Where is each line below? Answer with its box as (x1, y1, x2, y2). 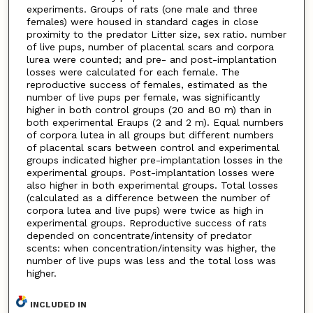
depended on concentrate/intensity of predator (26, 230, 252, 242)
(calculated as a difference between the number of (26, 192, 270, 204)
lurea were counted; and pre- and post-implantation (26, 54, 277, 66)
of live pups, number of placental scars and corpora (26, 41, 274, 53)
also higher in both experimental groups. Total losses (26, 180, 278, 191)
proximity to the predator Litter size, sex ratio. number (26, 29, 286, 41)
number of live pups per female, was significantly (26, 92, 260, 103)
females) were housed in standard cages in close (26, 16, 259, 28)
